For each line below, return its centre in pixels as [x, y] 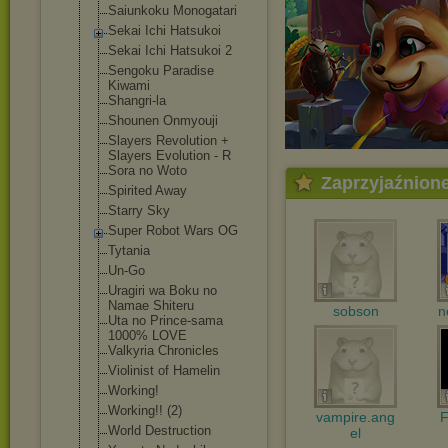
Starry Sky [139, 210]
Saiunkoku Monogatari [172, 10]
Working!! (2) [145, 410]
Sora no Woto [147, 170]
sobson [355, 311]
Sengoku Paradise [161, 70]
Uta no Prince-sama [165, 320]
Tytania [129, 250]
